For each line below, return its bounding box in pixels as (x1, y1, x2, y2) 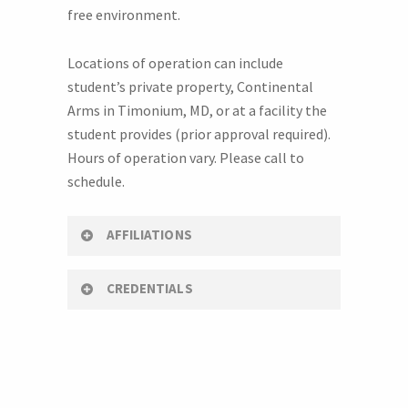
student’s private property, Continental (67, 77, 313, 96)
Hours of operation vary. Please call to (67, 148, 304, 167)
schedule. (67, 172, 125, 190)
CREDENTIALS (107, 280, 193, 297)
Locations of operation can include (67, 54, 283, 72)
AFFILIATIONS (107, 226, 192, 243)
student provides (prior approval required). (67, 125, 331, 143)
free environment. (67, 5, 180, 24)
